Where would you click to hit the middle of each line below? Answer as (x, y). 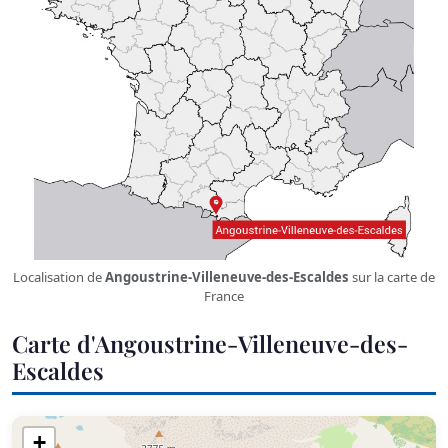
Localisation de (59, 276)
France (224, 295)
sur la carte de (392, 276)
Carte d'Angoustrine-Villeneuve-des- (210, 343)
